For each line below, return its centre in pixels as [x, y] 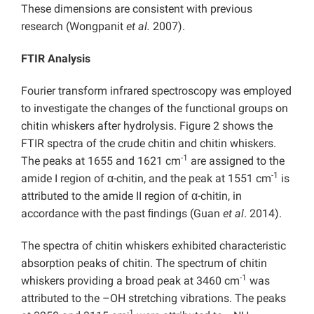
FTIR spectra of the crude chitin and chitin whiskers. [149, 144]
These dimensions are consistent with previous [137, 9]
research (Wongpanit [74, 27]
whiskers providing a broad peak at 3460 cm [130, 281]
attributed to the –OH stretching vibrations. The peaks [153, 299]
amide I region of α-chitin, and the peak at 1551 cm [146, 179]
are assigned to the [236, 161]
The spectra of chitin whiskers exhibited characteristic [153, 246]
